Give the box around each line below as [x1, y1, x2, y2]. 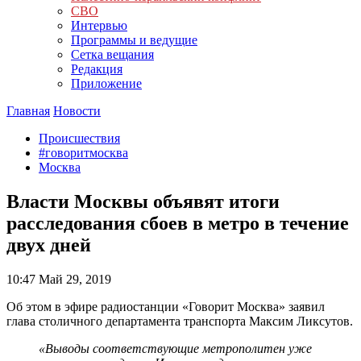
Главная [6, 104, 50, 118]
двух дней [6, 234, 91, 255]
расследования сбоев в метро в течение [6, 212, 349, 234]
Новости [53, 104, 101, 118]
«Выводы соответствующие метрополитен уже [39, 341, 312, 355]
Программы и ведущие [71, 33, 197, 47]
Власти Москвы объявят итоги [6, 190, 280, 212]
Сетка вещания [71, 48, 154, 61]
